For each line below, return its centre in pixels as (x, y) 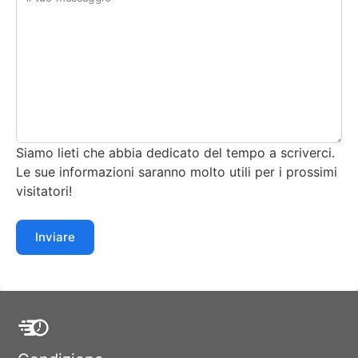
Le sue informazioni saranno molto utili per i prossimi (177, 171)
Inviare (55, 237)
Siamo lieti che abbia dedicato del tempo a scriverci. (175, 152)
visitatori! (44, 191)
